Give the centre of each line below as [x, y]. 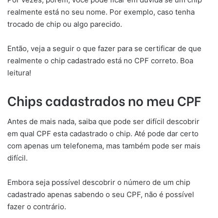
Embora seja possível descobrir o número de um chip [99, 182]
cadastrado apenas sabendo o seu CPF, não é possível [101, 194]
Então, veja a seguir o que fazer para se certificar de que [104, 48]
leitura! [19, 73]
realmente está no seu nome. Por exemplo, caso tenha [101, 12]
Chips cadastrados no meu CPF [104, 100]
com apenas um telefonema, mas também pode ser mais [104, 146]
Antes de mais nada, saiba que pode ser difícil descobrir [103, 121]
